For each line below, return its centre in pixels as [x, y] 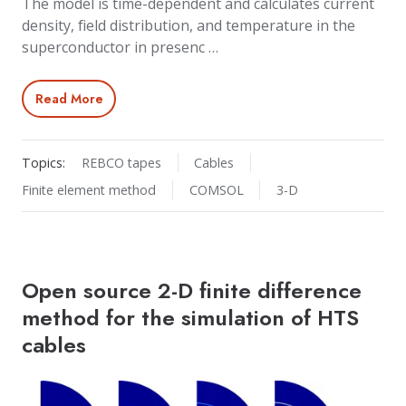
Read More [69, 99]
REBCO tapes [121, 162]
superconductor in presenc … [120, 47]
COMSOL [216, 189]
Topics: [43, 162]
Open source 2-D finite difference [192, 291]
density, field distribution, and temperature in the [188, 25]
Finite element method [89, 189]
